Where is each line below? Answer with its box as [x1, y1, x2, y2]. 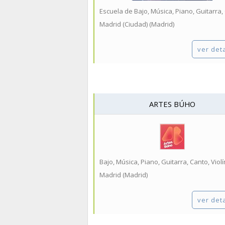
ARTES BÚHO [149, 99, 195, 109]
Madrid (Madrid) [99, 170, 148, 179]
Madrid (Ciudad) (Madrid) [99, 20, 174, 29]
